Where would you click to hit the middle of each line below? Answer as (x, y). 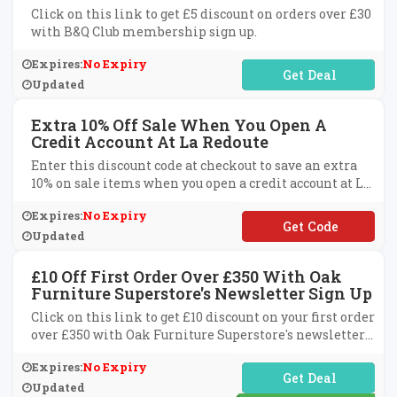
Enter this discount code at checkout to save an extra (194, 165)
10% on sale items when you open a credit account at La (201, 183)
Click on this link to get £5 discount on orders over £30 (201, 14)
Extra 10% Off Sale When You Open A (179, 125)
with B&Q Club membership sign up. (144, 31)
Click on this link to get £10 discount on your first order (203, 317)
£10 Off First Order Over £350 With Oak (187, 276)
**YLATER (308, 226)
